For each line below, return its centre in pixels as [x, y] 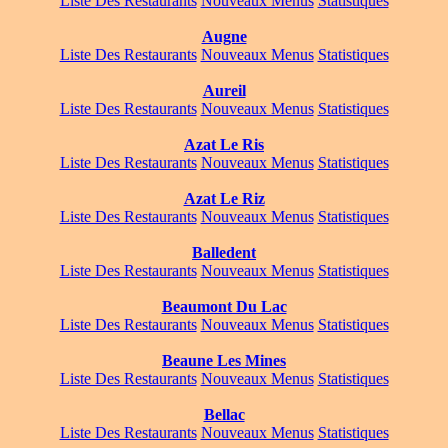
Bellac [224, 415]
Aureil [224, 91]
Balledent [224, 253]
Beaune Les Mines [224, 361]
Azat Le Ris [224, 145]
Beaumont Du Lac [224, 307]
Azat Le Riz [224, 199]
